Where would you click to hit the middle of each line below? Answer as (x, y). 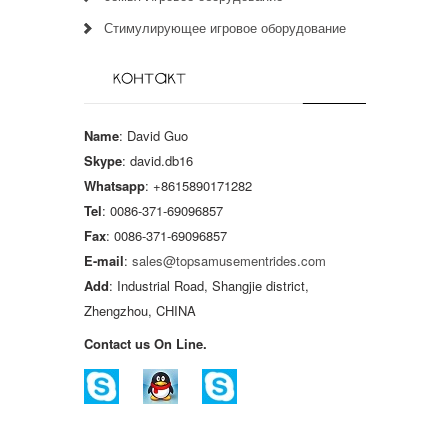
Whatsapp (114, 185)
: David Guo (153, 135)
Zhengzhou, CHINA (140, 310)
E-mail (104, 260)
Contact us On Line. (145, 343)
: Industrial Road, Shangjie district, (209, 285)
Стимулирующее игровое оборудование (225, 28)
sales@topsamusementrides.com (229, 260)
